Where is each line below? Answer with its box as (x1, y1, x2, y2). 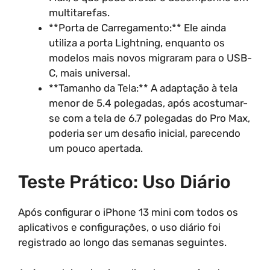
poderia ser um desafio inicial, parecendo (49, 127, 240, 139)
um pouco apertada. (49, 142, 143, 154)
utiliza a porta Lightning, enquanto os (49, 36, 225, 49)
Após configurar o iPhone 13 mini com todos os (18, 206, 238, 218)
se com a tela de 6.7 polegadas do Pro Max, (49, 111, 250, 124)
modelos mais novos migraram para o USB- (49, 51, 252, 64)
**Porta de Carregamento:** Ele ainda (49, 21, 226, 34)
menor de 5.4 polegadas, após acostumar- (49, 96, 248, 109)
